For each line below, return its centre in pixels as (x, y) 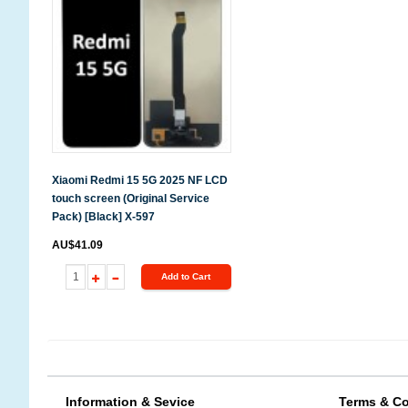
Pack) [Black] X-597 (103, 216)
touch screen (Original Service (131, 198)
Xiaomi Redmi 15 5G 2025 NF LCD (140, 180)
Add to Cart (186, 276)
